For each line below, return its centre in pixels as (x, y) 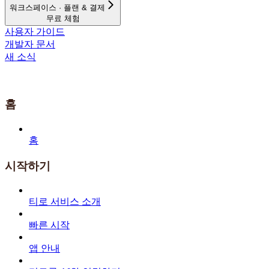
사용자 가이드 (35, 31)
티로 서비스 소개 (65, 202)
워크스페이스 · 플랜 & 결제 (57, 7)
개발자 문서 (30, 44)
